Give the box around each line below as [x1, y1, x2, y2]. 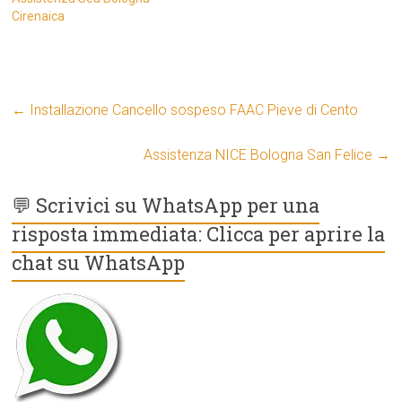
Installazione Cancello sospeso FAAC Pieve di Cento [26, 101, 359, 119]
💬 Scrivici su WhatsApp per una [12, 192, 320, 219]
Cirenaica [12, 9, 66, 24]
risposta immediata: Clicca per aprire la [12, 221, 386, 248]
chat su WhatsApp [12, 249, 186, 276]
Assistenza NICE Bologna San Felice [143, 146, 376, 164]
